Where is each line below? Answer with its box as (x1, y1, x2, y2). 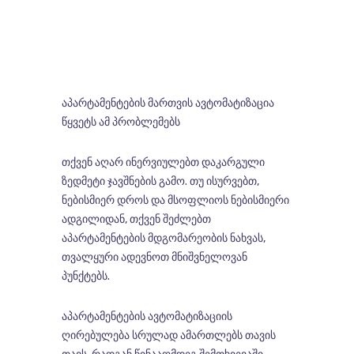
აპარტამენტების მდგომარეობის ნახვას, (61, 232, 265, 246)
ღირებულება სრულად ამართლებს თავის (61, 329, 276, 343)
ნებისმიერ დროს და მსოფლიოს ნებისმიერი (61, 194, 289, 208)
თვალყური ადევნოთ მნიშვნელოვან (61, 250, 247, 265)
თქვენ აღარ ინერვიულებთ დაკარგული (61, 156, 265, 170)
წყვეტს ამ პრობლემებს (61, 115, 180, 130)
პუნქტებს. (61, 269, 110, 284)
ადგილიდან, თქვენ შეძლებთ (61, 213, 211, 227)
